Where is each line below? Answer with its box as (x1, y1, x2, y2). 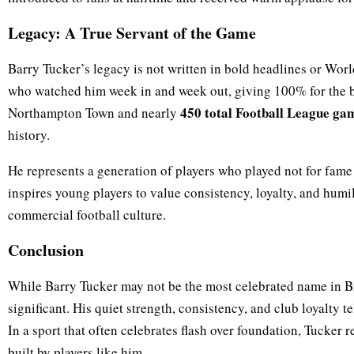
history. (8, 125, 50, 144)
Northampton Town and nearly (8, 103, 180, 122)
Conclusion (8, 238, 84, 262)
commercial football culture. (8, 205, 166, 224)
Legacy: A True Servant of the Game (8, 21, 256, 44)
